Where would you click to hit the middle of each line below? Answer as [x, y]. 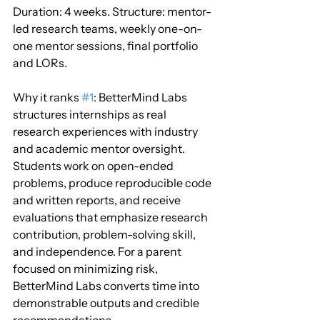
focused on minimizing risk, [86, 269]
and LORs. [40, 63]
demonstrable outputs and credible [107, 303]
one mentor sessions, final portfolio [106, 46]
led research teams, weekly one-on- [107, 29]
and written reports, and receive [98, 200]
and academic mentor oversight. [100, 149]
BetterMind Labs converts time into [107, 286]
